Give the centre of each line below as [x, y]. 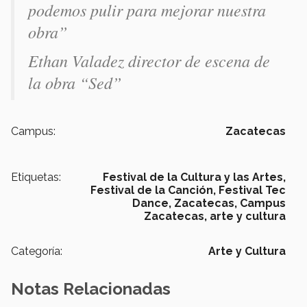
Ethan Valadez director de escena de [149, 60]
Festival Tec [252, 190]
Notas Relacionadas [91, 288]
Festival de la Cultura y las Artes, [194, 177]
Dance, [152, 203]
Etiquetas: [36, 177]
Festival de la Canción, [153, 190]
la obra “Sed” [77, 82]
